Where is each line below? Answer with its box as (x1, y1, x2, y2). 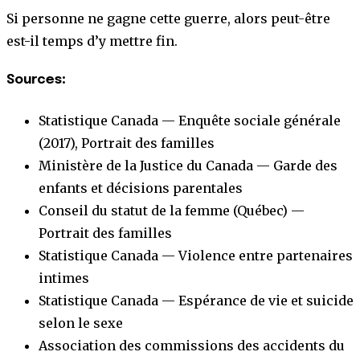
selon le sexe (39, 314, 123, 331)
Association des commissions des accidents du (39, 337, 345, 354)
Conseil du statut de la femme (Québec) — (39, 202, 305, 219)
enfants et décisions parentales (39, 179, 243, 196)
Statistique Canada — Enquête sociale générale (39, 112, 341, 129)
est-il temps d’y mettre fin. (6, 33, 178, 50)
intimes (39, 269, 89, 286)
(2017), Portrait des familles (39, 134, 215, 151)
